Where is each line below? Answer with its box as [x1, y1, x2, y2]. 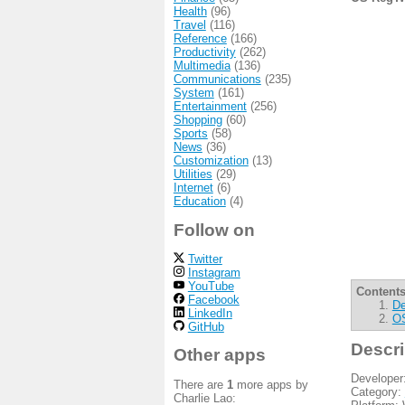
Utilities [173, 167, 212, 182]
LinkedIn [187, 306, 232, 320]
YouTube [187, 278, 234, 293]
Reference [173, 32, 227, 46]
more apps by [232, 377, 308, 391]
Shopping [173, 113, 222, 127]
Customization [173, 154, 249, 168]
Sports [173, 127, 208, 141]
